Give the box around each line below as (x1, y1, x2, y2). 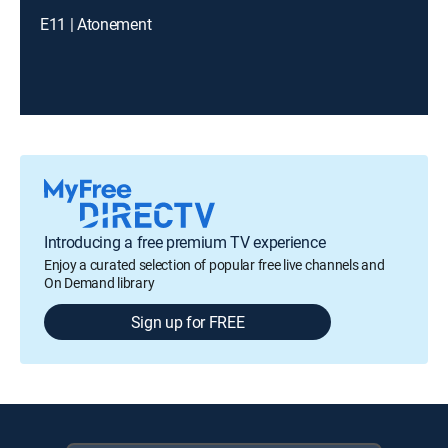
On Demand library (44, 273, 155, 292)
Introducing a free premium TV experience (44, 231, 326, 253)
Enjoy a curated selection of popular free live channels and (44, 255, 385, 274)
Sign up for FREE (130, 311, 245, 333)
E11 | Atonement (40, 13, 152, 35)
